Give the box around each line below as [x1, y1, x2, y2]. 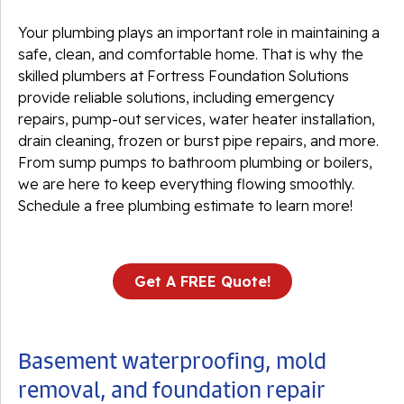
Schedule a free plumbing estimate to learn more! [18, 197, 353, 215]
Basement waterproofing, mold [18, 346, 326, 375]
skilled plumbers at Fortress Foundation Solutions [18, 67, 349, 85]
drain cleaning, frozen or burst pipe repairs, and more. [18, 132, 379, 150]
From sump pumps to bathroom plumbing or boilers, [18, 153, 372, 171]
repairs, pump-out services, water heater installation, [18, 110, 375, 128]
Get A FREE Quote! [133, 272, 271, 290]
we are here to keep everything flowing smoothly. [18, 175, 354, 193]
